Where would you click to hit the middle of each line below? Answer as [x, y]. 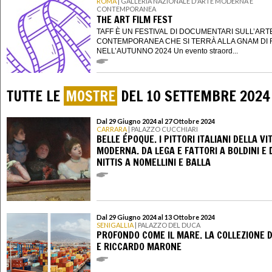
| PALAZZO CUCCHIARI [162, 129]
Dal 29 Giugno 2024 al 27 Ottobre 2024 [156, 121]
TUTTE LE [35, 96]
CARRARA [112, 129]
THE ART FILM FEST [134, 19]
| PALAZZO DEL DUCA [167, 225]
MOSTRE [90, 96]
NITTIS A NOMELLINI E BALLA [154, 162]
